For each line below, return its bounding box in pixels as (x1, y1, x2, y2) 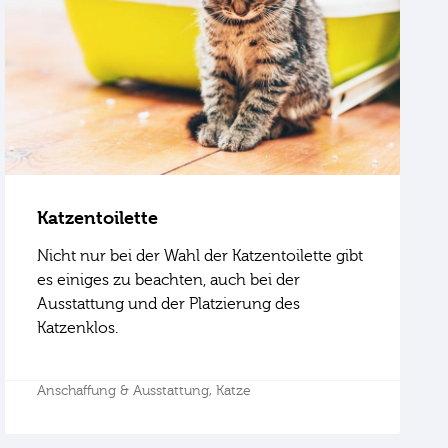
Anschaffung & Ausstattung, (37, 382, 217, 399)
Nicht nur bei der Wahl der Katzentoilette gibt (37, 246, 364, 265)
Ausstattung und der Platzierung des (37, 294, 301, 313)
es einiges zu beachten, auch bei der (37, 270, 301, 289)
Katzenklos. (37, 318, 119, 337)
